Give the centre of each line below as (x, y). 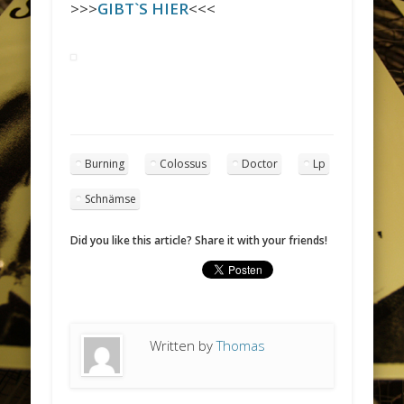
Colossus (184, 163)
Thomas (241, 345)
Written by (184, 345)
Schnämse (111, 198)
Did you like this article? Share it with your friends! (199, 240)
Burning (105, 163)
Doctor (260, 163)
